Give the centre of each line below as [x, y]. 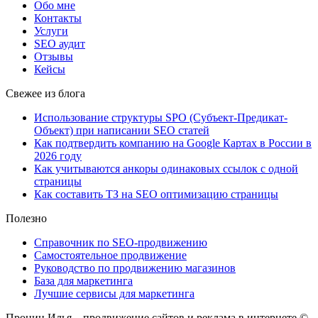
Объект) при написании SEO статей [122, 130]
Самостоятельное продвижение [110, 255]
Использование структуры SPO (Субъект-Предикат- [161, 117]
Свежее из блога [45, 93]
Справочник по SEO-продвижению [121, 242]
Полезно [26, 218]
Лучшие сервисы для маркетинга [114, 293]
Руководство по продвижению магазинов [135, 268]
